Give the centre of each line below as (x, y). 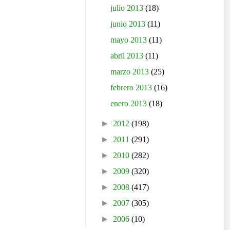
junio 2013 (129, 24)
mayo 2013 (130, 40)
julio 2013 (128, 8)
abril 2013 (128, 55)
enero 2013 (130, 103)
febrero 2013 (132, 87)
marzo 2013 (131, 71)
